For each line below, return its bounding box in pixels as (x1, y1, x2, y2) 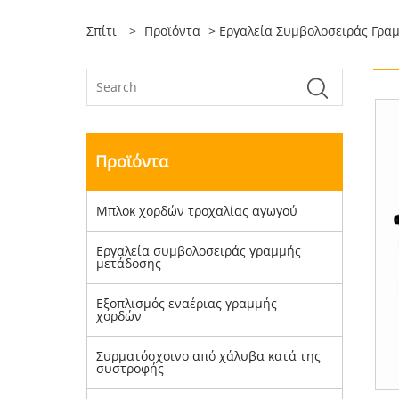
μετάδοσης (96, 255, 161, 272)
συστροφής (96, 360, 164, 377)
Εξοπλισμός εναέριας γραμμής (96, 295, 277, 312)
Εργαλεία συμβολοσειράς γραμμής (96, 242, 301, 259)
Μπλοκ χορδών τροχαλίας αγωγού (96, 202, 297, 219)
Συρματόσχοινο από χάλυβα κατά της (96, 347, 321, 364)
